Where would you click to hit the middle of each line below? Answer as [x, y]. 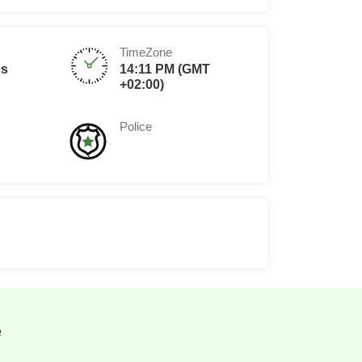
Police [136, 126]
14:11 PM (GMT [165, 69]
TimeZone [146, 52]
